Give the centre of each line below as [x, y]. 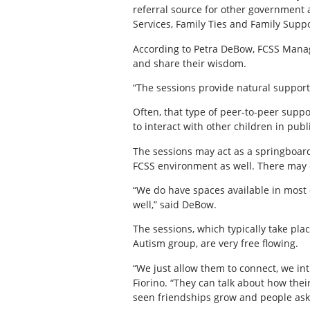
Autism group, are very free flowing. [216, 244]
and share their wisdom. [190, 63]
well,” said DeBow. [175, 205]
